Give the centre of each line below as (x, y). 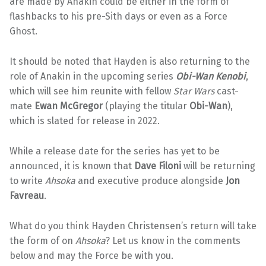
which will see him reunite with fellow (91, 91)
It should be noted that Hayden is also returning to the (130, 62)
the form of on (42, 241)
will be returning (218, 166)
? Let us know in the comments (173, 241)
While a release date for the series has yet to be (115, 151)
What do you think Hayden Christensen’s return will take (133, 226)
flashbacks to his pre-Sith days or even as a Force (118, 17)
